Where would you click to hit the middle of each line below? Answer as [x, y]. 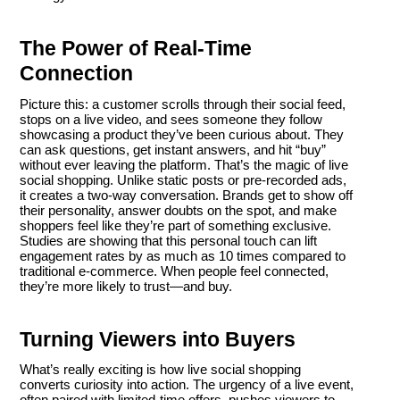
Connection [76, 74]
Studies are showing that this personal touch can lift [168, 240]
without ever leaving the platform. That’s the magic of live [184, 164]
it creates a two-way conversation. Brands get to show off [186, 195]
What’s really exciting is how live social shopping [160, 370]
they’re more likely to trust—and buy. [126, 286]
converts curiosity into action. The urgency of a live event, [187, 385]
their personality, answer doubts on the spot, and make [178, 210]
